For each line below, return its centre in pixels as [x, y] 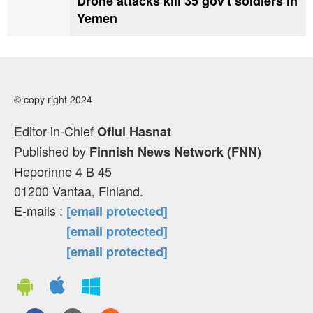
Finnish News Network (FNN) [175, 151]
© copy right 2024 [53, 99]
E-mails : [40, 210]
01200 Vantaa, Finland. [79, 190]
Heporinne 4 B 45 [63, 171]
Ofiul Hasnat [134, 131]
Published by [52, 151]
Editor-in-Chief [56, 130]
